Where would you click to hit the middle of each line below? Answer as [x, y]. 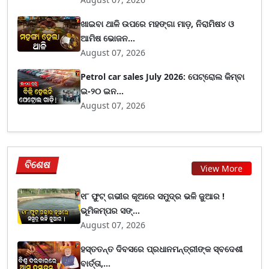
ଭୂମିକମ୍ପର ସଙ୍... [110, 210]
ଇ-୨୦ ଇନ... [102, 91]
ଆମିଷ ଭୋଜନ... [108, 38]
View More [222, 168]
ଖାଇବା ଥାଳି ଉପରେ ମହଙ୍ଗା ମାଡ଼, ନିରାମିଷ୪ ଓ [158, 24]
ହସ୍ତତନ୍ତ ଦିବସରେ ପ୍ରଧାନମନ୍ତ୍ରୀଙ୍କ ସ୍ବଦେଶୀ [162, 249]
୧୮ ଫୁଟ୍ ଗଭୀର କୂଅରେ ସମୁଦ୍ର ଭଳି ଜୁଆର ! [153, 196]
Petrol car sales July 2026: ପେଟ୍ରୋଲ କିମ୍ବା [163, 77]
